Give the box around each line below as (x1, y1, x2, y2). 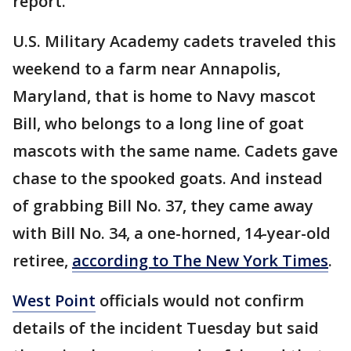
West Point (13, 290, 96, 312)
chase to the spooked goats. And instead (13, 168, 323, 190)
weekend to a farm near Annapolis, (13, 58, 280, 80)
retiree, (13, 250, 72, 272)
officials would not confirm (96, 290, 304, 312)
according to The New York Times (72, 250, 328, 272)
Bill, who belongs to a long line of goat (13, 113, 304, 135)
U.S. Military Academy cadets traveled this (13, 31, 336, 52)
